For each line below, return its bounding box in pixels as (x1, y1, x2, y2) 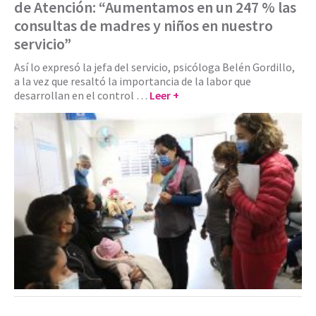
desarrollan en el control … (14, 88, 150, 103)
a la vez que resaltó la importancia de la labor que (14, 74, 251, 89)
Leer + (150, 88, 179, 103)
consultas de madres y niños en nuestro (14, 16, 273, 36)
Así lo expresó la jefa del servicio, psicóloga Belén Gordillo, (14, 60, 295, 75)
